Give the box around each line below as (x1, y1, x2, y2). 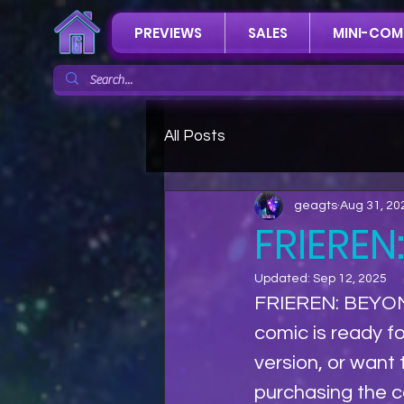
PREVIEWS (134, 23, 202, 42)
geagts (294, 198, 337, 212)
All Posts (164, 127, 225, 144)
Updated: (254, 272, 313, 286)
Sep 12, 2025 (313, 272, 387, 286)
